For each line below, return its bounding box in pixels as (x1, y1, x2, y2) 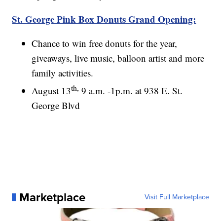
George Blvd (32, 99, 80, 111)
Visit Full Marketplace (144, 191, 209, 202)
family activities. (32, 66, 94, 79)
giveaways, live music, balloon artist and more (32, 51, 205, 64)
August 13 (32, 84, 72, 97)
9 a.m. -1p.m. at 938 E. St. (81, 84, 183, 97)
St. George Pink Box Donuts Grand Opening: (12, 12, 196, 26)
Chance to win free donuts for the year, (32, 37, 178, 49)
